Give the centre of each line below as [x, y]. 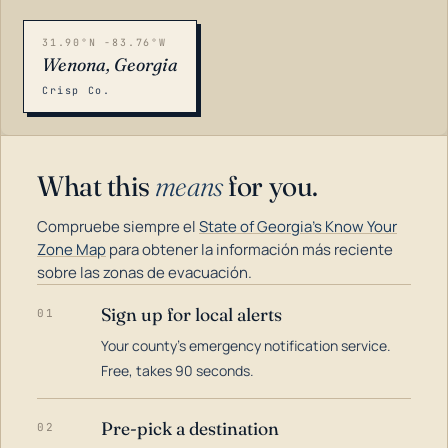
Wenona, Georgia [110, 64]
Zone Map [71, 249]
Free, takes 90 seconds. [177, 370]
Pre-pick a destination [190, 428]
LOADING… [60, 322]
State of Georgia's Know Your [298, 226]
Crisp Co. [76, 90]
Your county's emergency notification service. [246, 345]
